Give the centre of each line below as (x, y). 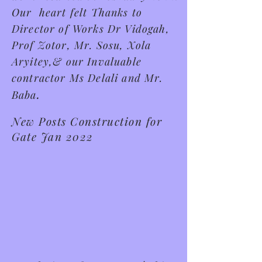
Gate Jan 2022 (55, 136)
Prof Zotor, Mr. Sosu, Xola (82, 45)
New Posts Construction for (87, 121)
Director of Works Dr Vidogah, (91, 29)
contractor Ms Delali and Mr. (87, 78)
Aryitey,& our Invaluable (77, 61)
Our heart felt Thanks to (77, 12)
